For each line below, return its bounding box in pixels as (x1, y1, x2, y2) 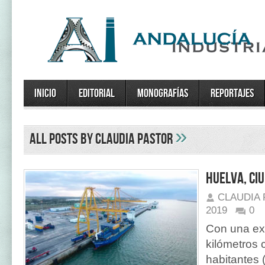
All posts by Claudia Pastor (30, 130, 175, 148)
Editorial (79, 86, 115, 101)
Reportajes (211, 86, 254, 101)
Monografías (137, 86, 188, 101)
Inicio (34, 86, 56, 101)
